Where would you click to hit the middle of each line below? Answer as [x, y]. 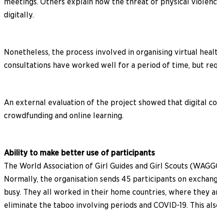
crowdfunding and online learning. [64, 115]
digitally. [19, 15]
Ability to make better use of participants [79, 153]
